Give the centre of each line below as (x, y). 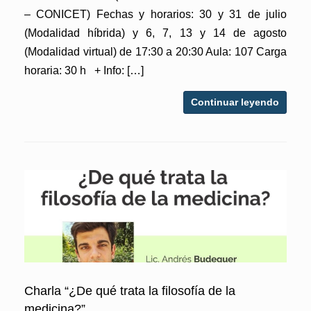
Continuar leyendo (235, 102)
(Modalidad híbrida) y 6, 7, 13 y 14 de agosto (155, 33)
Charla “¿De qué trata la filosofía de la (130, 291)
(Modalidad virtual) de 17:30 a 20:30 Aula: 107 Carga (155, 51)
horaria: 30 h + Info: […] (84, 70)
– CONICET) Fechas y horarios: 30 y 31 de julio (155, 14)
